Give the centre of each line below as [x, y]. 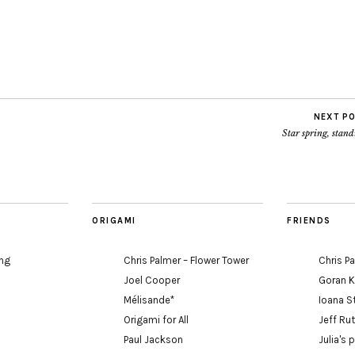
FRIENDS [309, 221]
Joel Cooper [152, 280]
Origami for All [156, 320]
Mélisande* [149, 300]
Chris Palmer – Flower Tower [186, 260]
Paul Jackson [153, 340]
